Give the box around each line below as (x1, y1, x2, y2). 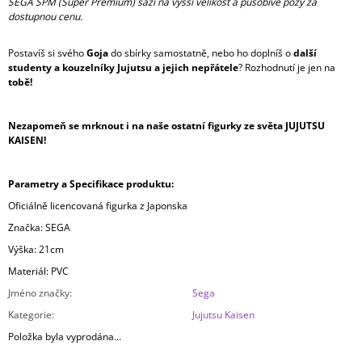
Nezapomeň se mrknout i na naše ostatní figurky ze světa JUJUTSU (8, 119, 325, 133)
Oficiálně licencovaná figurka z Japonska (8, 199, 187, 213)
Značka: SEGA (8, 221, 70, 235)
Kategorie (8, 308, 52, 322)
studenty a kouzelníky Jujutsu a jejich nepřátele (8, 61, 238, 75)
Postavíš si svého (8, 46, 86, 61)
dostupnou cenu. (8, 10, 82, 24)
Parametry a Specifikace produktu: (8, 177, 174, 192)
